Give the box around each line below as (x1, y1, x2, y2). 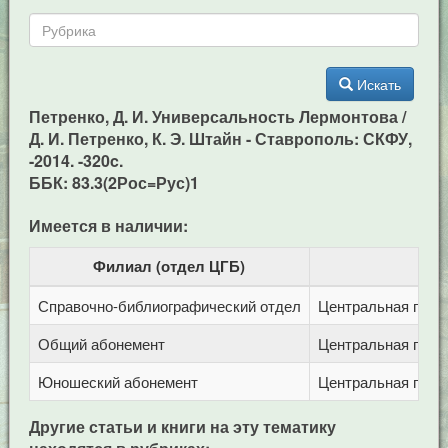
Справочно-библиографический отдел (37, 295, 301, 316)
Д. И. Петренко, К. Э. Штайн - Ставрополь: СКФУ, (28, 127, 412, 150)
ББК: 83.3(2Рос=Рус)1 (28, 171, 199, 194)
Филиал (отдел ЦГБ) (93, 255, 246, 277)
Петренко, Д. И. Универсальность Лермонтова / (28, 105, 406, 128)
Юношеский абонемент (37, 371, 198, 392)
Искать (357, 74, 402, 94)
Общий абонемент (37, 333, 165, 354)
